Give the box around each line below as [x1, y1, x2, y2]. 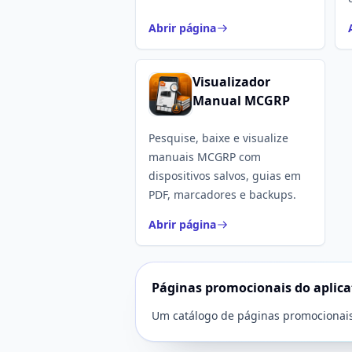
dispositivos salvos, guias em [148, 168, 301, 183]
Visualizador [192, 73, 270, 90]
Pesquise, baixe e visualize [148, 130, 288, 145]
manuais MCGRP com [148, 149, 261, 164]
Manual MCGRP [192, 92, 290, 109]
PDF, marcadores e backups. [148, 187, 296, 202]
